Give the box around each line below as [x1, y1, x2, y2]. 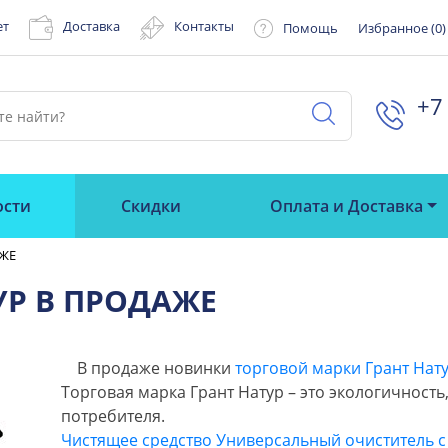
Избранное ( [358, 19, 435, 37]
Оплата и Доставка [270, 195, 424, 217]
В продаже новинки [61, 356, 235, 379]
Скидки [120, 195, 181, 217]
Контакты [174, 17, 234, 36]
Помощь [283, 18, 338, 37]
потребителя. [61, 404, 165, 427]
